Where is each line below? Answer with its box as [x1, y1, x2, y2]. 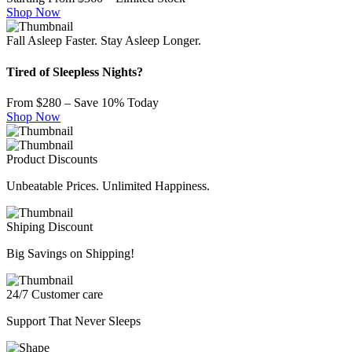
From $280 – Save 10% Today [6, 95, 159, 109]
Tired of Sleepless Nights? [6, 64, 143, 79]
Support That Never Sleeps [6, 313, 141, 328]
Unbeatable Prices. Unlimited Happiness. [6, 178, 210, 192]
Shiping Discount [6, 219, 93, 233]
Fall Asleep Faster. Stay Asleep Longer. [6, 34, 201, 48]
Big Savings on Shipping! [6, 246, 134, 260]
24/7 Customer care [6, 287, 103, 301]
